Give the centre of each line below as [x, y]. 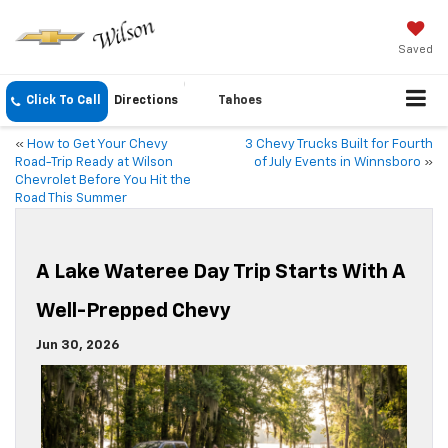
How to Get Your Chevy [97, 145]
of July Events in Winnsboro [337, 163]
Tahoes [240, 101]
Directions [146, 101]
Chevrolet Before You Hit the [103, 181]
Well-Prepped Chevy [133, 311]
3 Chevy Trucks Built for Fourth [339, 145]
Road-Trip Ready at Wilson [94, 163]
